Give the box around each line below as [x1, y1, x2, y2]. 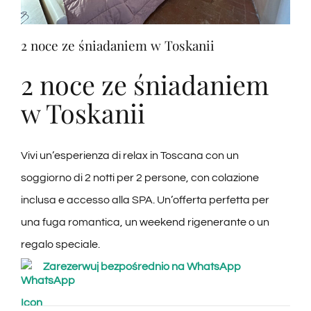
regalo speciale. [20, 238, 100, 250]
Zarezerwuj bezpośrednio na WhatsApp [42, 260, 241, 272]
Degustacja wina [13, 63, 82, 74]
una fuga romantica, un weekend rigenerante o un [20, 216, 269, 228]
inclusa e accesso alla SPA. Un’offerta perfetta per [20, 194, 269, 205]
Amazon [13, 201, 47, 211]
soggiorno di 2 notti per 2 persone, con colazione [20, 171, 259, 183]
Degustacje [13, 17, 60, 28]
